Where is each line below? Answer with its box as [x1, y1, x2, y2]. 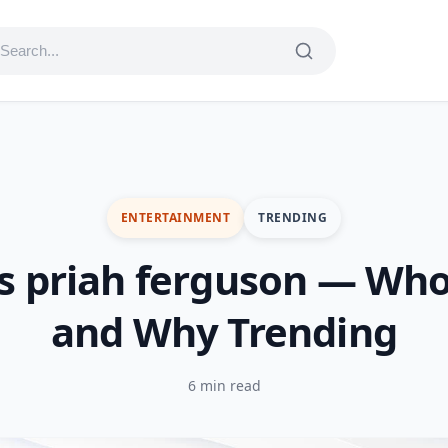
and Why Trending [50, 304, 398, 359]
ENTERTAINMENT [120, 209, 231, 226]
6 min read [187, 376, 261, 395]
